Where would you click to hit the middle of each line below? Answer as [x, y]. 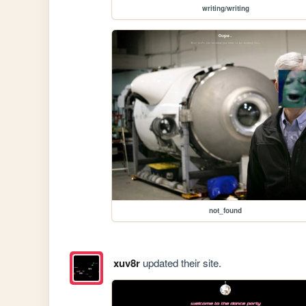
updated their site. [180, 262]
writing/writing [225, 9]
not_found [226, 211]
